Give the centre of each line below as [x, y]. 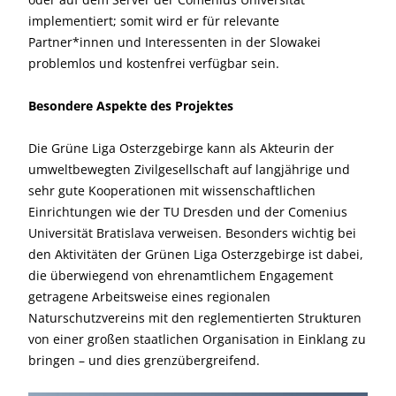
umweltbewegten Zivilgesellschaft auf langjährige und [189, 169]
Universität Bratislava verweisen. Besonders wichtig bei [192, 233]
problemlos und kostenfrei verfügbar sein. [154, 63]
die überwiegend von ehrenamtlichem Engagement [181, 275]
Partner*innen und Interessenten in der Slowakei [175, 42]
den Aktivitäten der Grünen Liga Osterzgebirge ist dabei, [196, 254]
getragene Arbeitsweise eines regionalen [149, 297]
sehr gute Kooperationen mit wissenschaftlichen [172, 190]
